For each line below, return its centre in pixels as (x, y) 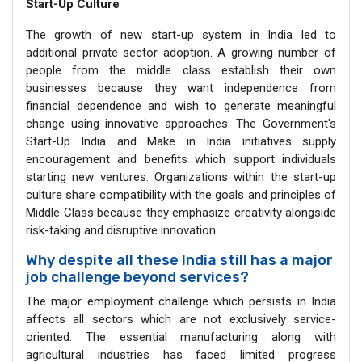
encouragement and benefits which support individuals (181, 159)
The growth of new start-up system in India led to (181, 34)
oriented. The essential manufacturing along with (181, 337)
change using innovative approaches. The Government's (181, 123)
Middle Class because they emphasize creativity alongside (181, 212)
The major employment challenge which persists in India (181, 301)
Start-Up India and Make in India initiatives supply (181, 141)
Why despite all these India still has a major (179, 260)
